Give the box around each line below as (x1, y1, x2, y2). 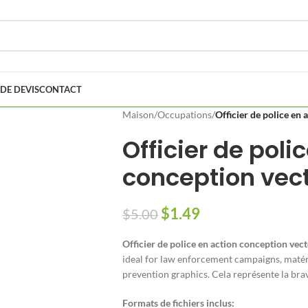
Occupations (157, 109, 212, 120)
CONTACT (39, 84, 82, 95)
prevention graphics (122, 268, 208, 280)
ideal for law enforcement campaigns (122, 253, 280, 265)
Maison (122, 109, 154, 120)
